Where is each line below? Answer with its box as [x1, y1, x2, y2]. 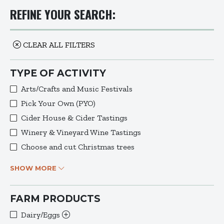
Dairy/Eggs [21, 210, 62, 220]
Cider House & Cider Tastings [21, 113, 127, 123]
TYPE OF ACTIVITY [10, 67, 106, 79]
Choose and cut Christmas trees [21, 142, 134, 152]
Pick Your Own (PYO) [21, 98, 95, 108]
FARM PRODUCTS [10, 193, 100, 205]
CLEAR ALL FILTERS [21, 40, 95, 50]
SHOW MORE [10, 164, 58, 172]
